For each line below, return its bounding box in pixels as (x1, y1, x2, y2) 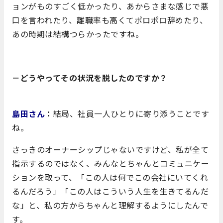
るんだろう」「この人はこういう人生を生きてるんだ (12, 185, 209, 197)
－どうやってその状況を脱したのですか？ (12, 71, 168, 84)
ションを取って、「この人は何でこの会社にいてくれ (12, 171, 208, 183)
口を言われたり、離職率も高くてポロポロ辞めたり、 (12, 13, 208, 26)
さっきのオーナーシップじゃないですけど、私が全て (12, 143, 209, 155)
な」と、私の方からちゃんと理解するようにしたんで (12, 199, 208, 211)
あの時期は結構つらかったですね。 (12, 27, 143, 40)
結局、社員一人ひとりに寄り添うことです (53, 107, 209, 119)
